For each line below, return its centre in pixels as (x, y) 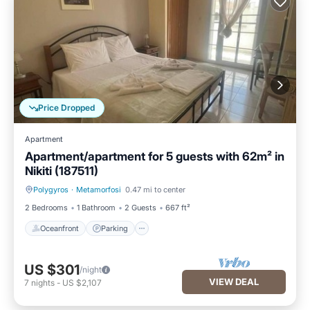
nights (43, 283)
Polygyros (51, 190)
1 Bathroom (96, 208)
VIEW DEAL (234, 281)
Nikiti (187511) (62, 171)
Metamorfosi (99, 190)
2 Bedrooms (46, 208)
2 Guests (140, 208)
